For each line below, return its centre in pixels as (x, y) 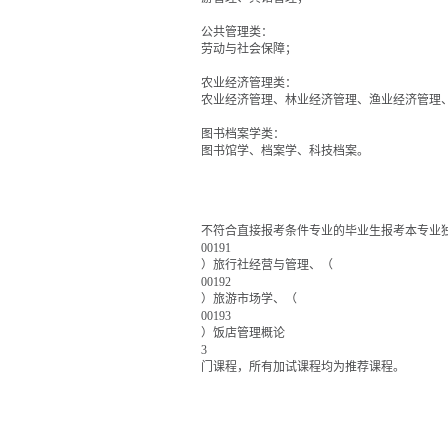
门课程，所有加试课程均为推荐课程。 (303, 367)
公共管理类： (237, 32)
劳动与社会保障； (249, 49)
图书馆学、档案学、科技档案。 (285, 151)
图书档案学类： (243, 134)
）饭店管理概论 (243, 333)
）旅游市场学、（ (249, 299)
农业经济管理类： (249, 83)
